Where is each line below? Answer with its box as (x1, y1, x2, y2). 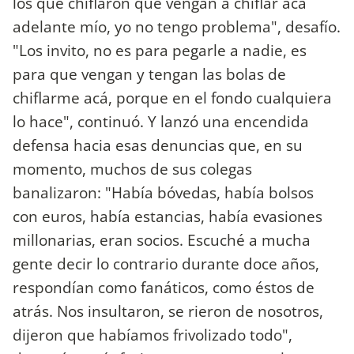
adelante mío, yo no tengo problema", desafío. (13, 15, 341, 37)
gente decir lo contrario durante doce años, (13, 252, 319, 274)
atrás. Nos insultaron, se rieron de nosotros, (13, 299, 323, 322)
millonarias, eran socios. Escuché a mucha (13, 228, 311, 250)
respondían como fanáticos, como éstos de (13, 276, 314, 298)
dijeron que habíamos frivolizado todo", (13, 323, 292, 345)
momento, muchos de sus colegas (13, 157, 252, 179)
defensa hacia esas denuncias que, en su (13, 134, 303, 156)
